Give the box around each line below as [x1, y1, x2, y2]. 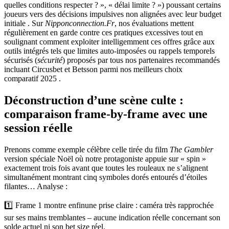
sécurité [37, 55, 62, 64]
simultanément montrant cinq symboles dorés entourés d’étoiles [4, 172, 207, 181]
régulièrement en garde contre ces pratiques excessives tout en [4, 28, 203, 37]
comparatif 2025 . [4, 74, 61, 83]
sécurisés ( [4, 55, 37, 64]
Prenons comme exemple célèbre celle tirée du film [4, 145, 170, 154]
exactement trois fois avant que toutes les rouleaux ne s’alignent [4, 163, 208, 172]
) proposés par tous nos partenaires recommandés [62, 55, 220, 64]
